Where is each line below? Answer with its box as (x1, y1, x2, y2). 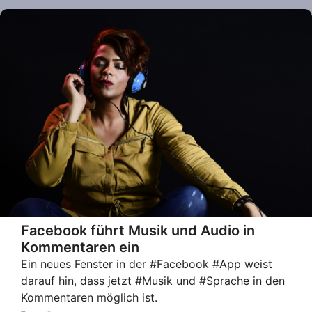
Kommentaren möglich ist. (21, 290, 157, 304)
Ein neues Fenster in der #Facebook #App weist (21, 256, 272, 271)
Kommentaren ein (21, 238, 139, 256)
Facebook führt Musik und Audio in (21, 221, 255, 239)
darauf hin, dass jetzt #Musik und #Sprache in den (21, 273, 285, 288)
